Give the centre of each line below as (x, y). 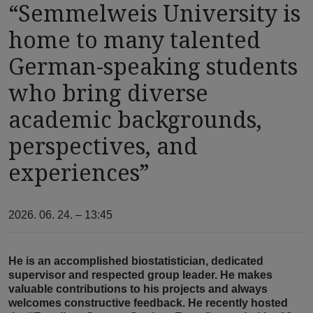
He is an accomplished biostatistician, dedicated (136, 261)
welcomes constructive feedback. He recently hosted (148, 303)
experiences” (79, 173)
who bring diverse (108, 93)
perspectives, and (103, 146)
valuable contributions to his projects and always (138, 289)
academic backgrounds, (135, 119)
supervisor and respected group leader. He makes (140, 275)
